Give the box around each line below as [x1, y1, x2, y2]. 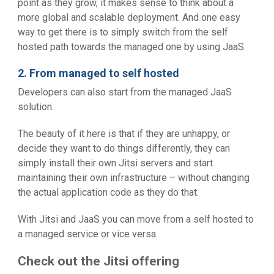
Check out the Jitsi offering [18, 253, 179, 268]
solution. [18, 100, 54, 113]
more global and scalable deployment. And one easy [18, 11, 240, 23]
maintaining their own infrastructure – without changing [18, 171, 250, 183]
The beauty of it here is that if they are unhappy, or [18, 127, 230, 139]
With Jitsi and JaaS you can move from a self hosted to [18, 213, 254, 225]
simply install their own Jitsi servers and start [18, 157, 213, 169]
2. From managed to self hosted [18, 66, 179, 80]
